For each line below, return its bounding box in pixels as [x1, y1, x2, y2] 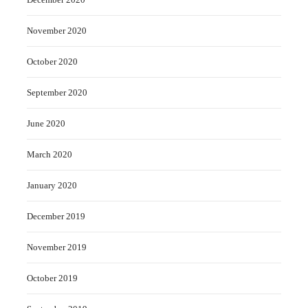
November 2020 [27, 25, 87, 36]
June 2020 [27, 118, 65, 129]
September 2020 [27, 87, 87, 98]
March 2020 [27, 148, 72, 159]
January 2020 [27, 179, 77, 190]
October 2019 [27, 272, 78, 283]
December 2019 [27, 210, 85, 221]
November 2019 [27, 241, 87, 252]
